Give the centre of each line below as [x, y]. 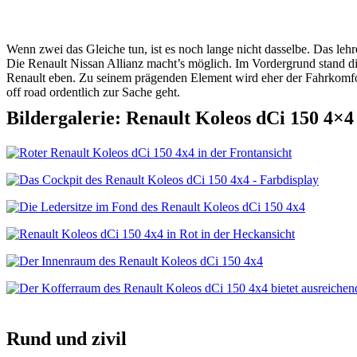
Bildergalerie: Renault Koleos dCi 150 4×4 [180, 118]
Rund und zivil [67, 339]
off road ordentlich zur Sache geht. [93, 92]
